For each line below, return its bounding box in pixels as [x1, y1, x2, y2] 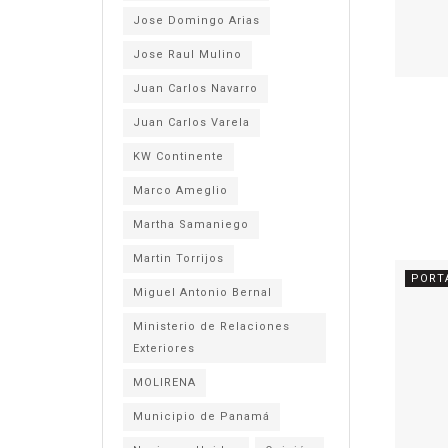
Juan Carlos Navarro [133, 82, 258, 95]
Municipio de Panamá [133, 410, 270, 423]
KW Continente [133, 150, 224, 163]
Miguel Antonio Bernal [133, 286, 272, 299]
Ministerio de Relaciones [133, 320, 290, 333]
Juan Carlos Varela [133, 116, 250, 129]
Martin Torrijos [133, 252, 224, 265]
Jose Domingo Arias [133, 14, 260, 27]
